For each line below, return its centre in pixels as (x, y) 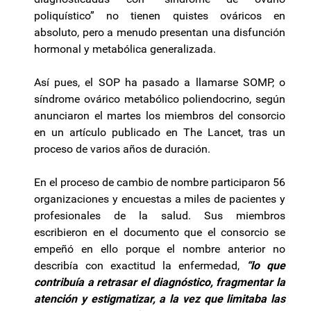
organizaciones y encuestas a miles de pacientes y (160, 199)
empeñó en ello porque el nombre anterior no (160, 249)
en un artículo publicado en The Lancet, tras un (160, 133)
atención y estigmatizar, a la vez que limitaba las (160, 299)
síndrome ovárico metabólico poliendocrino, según (160, 99)
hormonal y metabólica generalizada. (125, 49)
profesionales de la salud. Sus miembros (160, 216)
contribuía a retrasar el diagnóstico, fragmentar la (160, 283)
